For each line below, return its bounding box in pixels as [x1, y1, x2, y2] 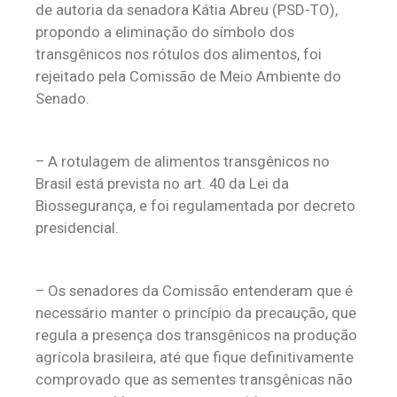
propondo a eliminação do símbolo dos [35, 23, 294, 41]
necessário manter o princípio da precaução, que [35, 304, 356, 322]
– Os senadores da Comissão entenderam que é [35, 282, 353, 300]
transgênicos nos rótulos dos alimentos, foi [35, 45, 322, 63]
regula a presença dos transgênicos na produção [35, 326, 357, 344]
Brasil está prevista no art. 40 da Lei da [35, 175, 289, 192]
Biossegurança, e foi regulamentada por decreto [35, 197, 355, 214]
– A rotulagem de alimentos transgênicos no [35, 152, 330, 170]
